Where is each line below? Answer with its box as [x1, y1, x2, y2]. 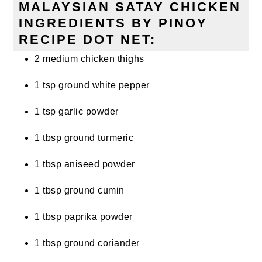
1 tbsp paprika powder [35, 212, 133, 222]
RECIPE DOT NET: [19, 32, 157, 47]
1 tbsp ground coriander [35, 238, 140, 249]
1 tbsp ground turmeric [35, 133, 134, 143]
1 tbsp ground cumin [35, 185, 125, 196]
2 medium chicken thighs [35, 54, 144, 64]
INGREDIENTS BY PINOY [19, 16, 208, 31]
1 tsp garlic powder [35, 106, 119, 117]
